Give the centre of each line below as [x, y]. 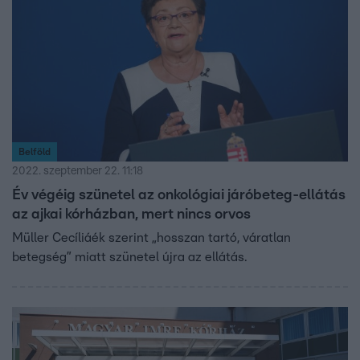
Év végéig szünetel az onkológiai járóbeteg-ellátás [179, 195]
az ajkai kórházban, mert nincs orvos [131, 214]
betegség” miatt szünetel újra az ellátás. [129, 257]
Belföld [35, 151]
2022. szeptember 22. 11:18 [78, 171]
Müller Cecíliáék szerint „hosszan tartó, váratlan [151, 237]
